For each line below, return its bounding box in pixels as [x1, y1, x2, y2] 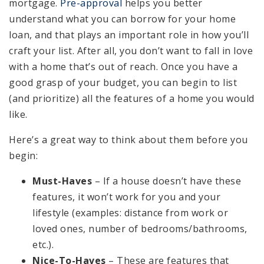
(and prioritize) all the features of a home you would [9, 92, 255, 105]
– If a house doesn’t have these [92, 174, 241, 188]
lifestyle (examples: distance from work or [32, 206, 228, 220]
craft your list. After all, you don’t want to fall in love [9, 44, 253, 58]
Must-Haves [32, 174, 92, 188]
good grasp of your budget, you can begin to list [9, 76, 237, 90]
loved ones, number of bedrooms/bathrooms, [32, 222, 247, 236]
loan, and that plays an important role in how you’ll [9, 28, 249, 42]
